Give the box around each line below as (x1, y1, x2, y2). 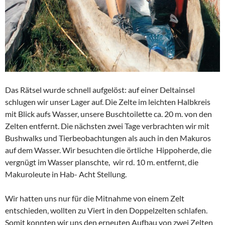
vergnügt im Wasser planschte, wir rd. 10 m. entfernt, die (5, 157, 198, 167)
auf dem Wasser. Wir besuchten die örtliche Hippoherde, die (5, 145, 211, 155)
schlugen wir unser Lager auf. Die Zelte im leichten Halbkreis (5, 96, 210, 106)
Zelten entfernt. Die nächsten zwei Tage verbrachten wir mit (5, 121, 209, 131)
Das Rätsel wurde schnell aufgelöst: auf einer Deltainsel (5, 84, 195, 94)
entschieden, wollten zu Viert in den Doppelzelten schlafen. (5, 205, 207, 215)
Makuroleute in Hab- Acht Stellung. (5, 169, 127, 179)
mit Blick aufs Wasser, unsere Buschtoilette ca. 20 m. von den (5, 108, 212, 119)
